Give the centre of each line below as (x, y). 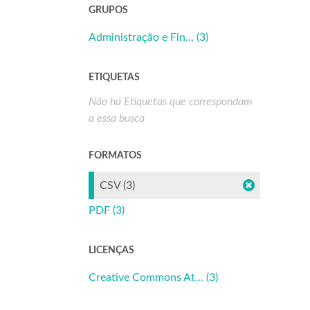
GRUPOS (108, 10)
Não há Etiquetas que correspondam (171, 102)
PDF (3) (107, 210)
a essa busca (117, 118)
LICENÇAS (111, 250)
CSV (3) (117, 185)
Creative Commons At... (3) (153, 277)
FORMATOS (115, 156)
